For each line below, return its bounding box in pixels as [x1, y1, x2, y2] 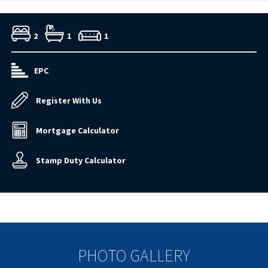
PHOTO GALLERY [78, 245, 190, 267]
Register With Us [36, 95, 102, 106]
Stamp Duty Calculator [36, 155, 126, 166]
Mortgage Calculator [36, 125, 119, 136]
